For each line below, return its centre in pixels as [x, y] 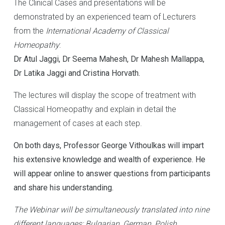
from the [30, 31]
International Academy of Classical [107, 31]
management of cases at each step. [78, 123]
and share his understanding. [64, 188]
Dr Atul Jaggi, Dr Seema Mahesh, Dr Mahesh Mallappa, [109, 59]
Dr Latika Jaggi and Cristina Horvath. [77, 73]
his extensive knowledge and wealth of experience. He [109, 159]
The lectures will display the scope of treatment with [105, 95]
